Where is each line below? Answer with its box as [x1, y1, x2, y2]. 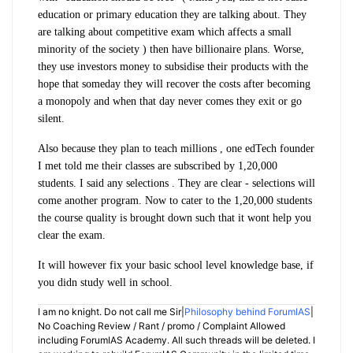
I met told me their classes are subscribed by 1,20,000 [38, 159, 277, 172]
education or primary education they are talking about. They [38, 8, 307, 20]
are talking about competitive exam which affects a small [38, 25, 292, 38]
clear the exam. [38, 229, 109, 241]
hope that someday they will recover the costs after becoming [38, 77, 310, 90]
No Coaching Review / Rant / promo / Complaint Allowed [38, 319, 285, 332]
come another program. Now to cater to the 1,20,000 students [38, 194, 312, 206]
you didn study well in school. [38, 276, 173, 288]
